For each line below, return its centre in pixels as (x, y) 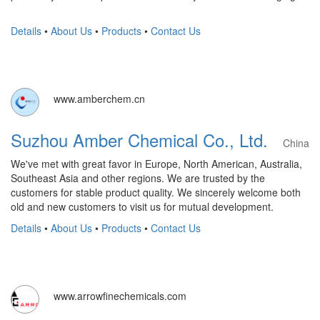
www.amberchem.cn (99, 99)
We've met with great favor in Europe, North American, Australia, (156, 164)
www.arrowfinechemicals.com (120, 296)
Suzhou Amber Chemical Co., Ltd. (147, 140)
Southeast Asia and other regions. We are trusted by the (138, 178)
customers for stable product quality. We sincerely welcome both (156, 192)
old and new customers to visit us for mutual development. (142, 206)
